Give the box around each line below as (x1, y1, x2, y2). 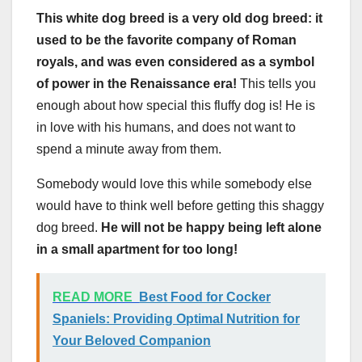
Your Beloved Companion (53, 333, 211, 347)
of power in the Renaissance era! (36, 76, 237, 90)
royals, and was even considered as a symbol (36, 54, 314, 69)
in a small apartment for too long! (36, 242, 238, 256)
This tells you (237, 76, 316, 90)
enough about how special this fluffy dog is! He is (36, 98, 315, 112)
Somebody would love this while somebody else (36, 176, 312, 191)
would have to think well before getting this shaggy (36, 198, 324, 213)
